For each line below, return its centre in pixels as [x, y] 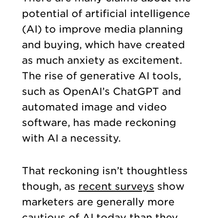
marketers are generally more [98, 202]
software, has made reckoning [99, 123]
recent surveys [116, 186]
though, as [50, 186]
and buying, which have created [103, 45]
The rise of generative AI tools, [101, 76]
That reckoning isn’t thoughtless [105, 171]
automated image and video [94, 107]
